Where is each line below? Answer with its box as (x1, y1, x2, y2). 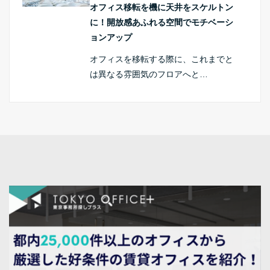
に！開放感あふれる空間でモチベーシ (90, 17, 234, 27)
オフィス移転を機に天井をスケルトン (90, 2, 234, 12)
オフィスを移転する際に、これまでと (90, 54, 234, 64)
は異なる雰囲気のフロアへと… (90, 69, 209, 80)
